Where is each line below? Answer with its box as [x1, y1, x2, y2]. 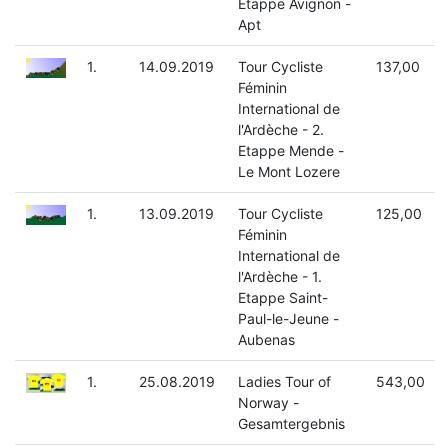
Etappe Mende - [237, 142, 344, 160]
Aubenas [237, 331, 295, 349]
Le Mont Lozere [237, 163, 340, 181]
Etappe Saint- [237, 289, 328, 307]
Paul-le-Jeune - [237, 310, 339, 328]
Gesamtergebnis [237, 415, 345, 433]
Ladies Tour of [237, 373, 331, 391]
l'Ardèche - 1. [237, 268, 322, 286]
